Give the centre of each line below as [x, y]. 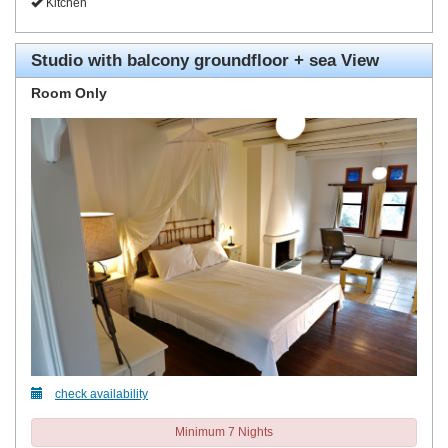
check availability [101, 393]
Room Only [69, 93]
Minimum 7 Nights [224, 431]
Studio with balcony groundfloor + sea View [205, 61]
